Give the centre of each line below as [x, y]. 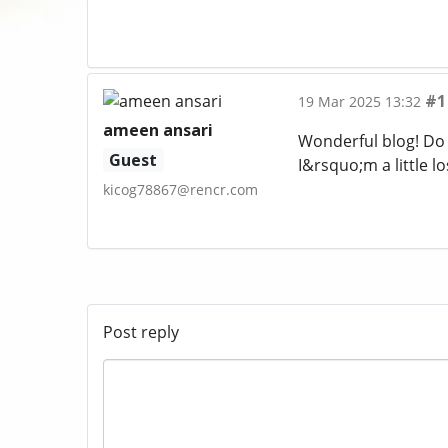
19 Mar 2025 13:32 [359, 102]
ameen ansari [158, 130]
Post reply [141, 332]
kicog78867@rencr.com [180, 190]
